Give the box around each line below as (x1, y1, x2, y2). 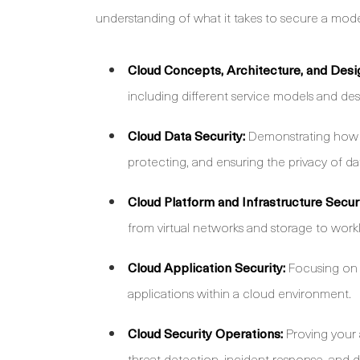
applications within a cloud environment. (128, 283, 351, 303)
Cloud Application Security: (128, 257, 285, 277)
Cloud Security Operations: (128, 323, 283, 343)
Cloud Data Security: (128, 125, 245, 145)
